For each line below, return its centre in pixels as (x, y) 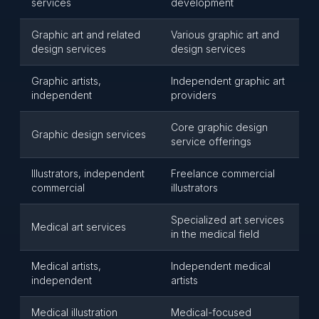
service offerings (211, 141)
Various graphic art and (225, 35)
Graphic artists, (66, 81)
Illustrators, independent (88, 173)
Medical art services (79, 227)
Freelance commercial (223, 173)
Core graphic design (219, 127)
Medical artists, (66, 266)
